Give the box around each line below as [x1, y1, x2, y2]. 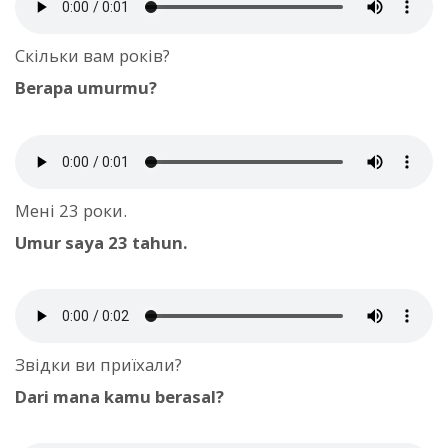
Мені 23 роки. [15, 198, 127, 222]
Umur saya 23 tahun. [15, 230, 188, 254]
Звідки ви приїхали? [15, 352, 182, 376]
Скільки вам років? [15, 44, 170, 68]
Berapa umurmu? [15, 76, 157, 100]
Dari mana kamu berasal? [15, 384, 224, 408]
